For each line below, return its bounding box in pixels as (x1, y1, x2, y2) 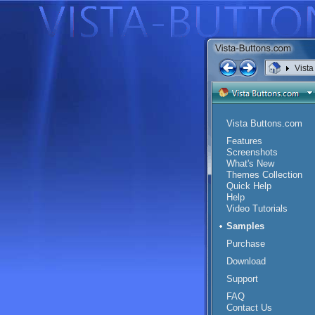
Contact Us (226, 302, 272, 313)
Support (226, 274, 258, 284)
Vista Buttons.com (226, 118, 302, 129)
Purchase (226, 238, 265, 249)
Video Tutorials (226, 203, 288, 214)
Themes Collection (226, 169, 302, 180)
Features (226, 136, 262, 146)
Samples (226, 221, 264, 231)
